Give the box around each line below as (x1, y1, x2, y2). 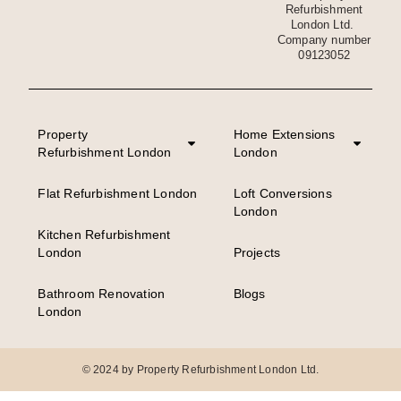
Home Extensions (233, 127, 336, 142)
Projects (233, 245, 281, 260)
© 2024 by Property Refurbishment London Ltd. (81, 363, 320, 377)
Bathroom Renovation (38, 286, 166, 302)
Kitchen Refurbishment (38, 227, 171, 243)
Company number (277, 32, 371, 47)
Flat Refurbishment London (38, 186, 198, 201)
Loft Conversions (233, 186, 332, 201)
